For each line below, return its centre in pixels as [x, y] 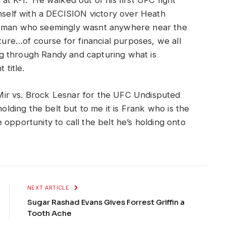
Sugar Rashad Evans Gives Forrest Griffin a [106, 202]
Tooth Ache [49, 213]
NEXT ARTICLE [49, 187]
